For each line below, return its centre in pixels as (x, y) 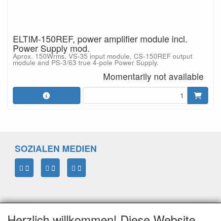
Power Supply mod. (51, 48)
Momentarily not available (154, 76)
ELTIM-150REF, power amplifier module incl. (100, 38)
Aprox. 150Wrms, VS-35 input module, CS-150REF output (103, 56)
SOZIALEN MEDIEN (56, 148)
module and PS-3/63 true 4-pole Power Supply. (86, 62)
